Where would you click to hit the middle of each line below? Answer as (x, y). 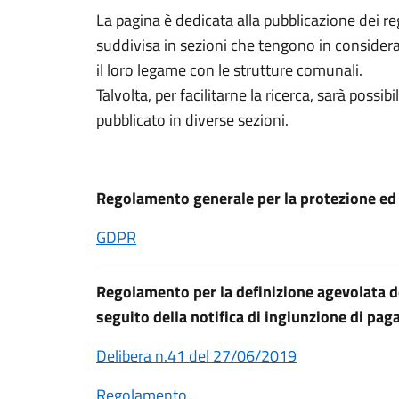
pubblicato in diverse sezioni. (192, 120)
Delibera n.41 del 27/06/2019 (196, 356)
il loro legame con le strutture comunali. (229, 70)
